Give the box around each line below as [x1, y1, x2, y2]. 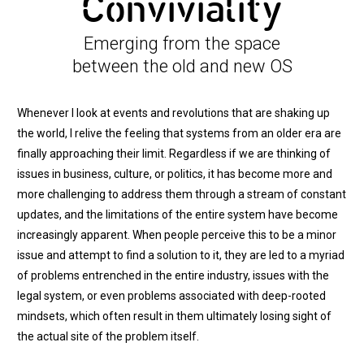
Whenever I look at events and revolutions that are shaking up [17, 106, 330, 119]
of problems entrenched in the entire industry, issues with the [17, 269, 329, 282]
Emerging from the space [84, 33, 280, 54]
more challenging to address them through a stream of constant [17, 188, 346, 201]
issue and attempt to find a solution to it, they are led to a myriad [17, 249, 344, 262]
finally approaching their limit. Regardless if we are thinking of [17, 147, 331, 160]
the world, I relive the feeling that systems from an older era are [17, 127, 341, 140]
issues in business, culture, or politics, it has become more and [17, 167, 332, 180]
